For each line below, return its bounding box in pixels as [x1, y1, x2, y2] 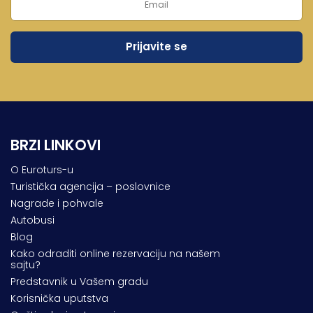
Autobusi [10, 212, 54, 227]
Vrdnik [14, 60, 49, 76]
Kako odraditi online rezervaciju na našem [10, 246, 220, 261]
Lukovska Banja [14, 24, 96, 41]
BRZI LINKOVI [10, 134, 101, 155]
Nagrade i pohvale [10, 196, 103, 210]
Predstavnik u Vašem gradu [10, 274, 148, 289]
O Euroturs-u [10, 162, 73, 177]
